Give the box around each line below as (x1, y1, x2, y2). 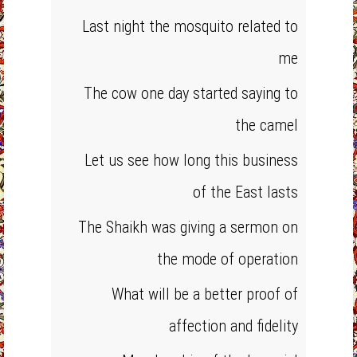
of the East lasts (193, 182, 298, 202)
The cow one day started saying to (84, 84, 298, 103)
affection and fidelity (169, 316, 298, 335)
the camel (235, 116, 298, 135)
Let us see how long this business (84, 151, 298, 170)
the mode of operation (157, 249, 298, 269)
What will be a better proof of (112, 284, 298, 304)
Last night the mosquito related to (82, 17, 298, 36)
